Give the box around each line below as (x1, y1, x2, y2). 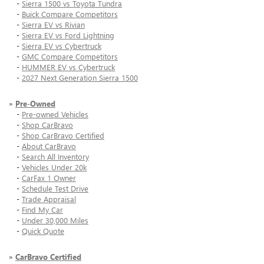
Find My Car (22, 204, 63, 215)
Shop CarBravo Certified (22, 130, 104, 141)
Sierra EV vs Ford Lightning (22, 30, 114, 41)
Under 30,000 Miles (22, 215, 88, 226)
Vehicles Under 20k (22, 162, 87, 173)
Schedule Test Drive (22, 183, 88, 194)
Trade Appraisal (22, 194, 76, 204)
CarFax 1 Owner (22, 173, 76, 183)
